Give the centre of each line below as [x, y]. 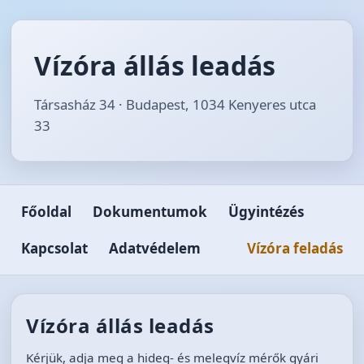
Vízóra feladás [295, 248]
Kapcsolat [55, 248]
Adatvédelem [155, 248]
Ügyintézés [266, 212]
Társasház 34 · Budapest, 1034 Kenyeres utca [175, 104]
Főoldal [47, 212]
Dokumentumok [150, 212]
